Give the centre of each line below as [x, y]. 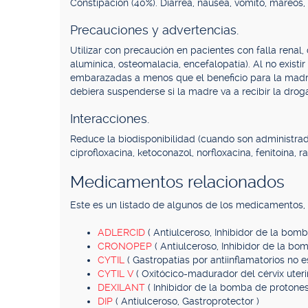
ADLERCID [123, 232]
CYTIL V [117, 274]
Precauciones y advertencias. [154, 30]
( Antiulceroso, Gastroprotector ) [187, 301]
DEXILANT [123, 287]
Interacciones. [110, 119]
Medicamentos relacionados [177, 182]
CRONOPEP [126, 246]
